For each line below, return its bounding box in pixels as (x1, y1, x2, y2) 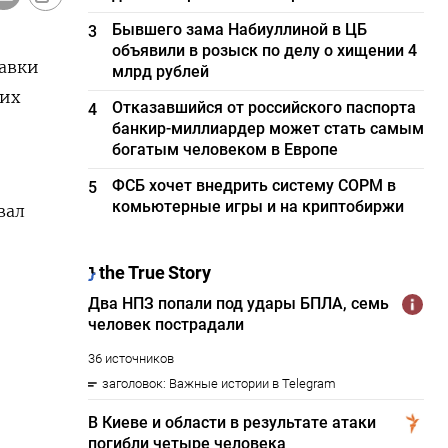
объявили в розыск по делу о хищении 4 (112, 41, 418, 60)
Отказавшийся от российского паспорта (112, 98, 417, 117)
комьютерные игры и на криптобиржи (112, 197, 405, 216)
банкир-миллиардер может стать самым (112, 119, 425, 138)
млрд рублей (112, 62, 210, 81)
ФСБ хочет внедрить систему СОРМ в (112, 176, 397, 195)
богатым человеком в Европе (112, 140, 339, 159)
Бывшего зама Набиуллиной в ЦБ (112, 20, 368, 39)
